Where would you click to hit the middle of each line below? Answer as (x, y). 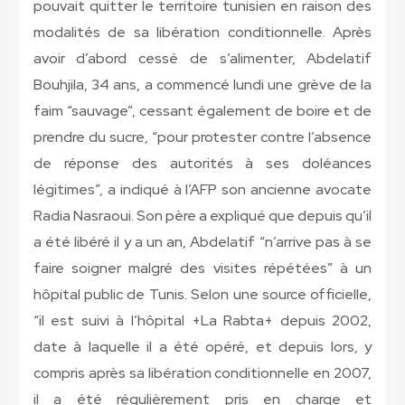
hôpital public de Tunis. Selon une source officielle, (202, 295)
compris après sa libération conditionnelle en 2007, (202, 373)
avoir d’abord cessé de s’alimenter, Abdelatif (202, 59)
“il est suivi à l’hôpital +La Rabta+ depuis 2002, (202, 321)
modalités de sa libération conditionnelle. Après (202, 33)
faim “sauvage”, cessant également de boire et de (202, 111)
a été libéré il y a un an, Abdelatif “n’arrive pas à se (202, 242)
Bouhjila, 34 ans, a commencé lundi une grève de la (202, 85)
